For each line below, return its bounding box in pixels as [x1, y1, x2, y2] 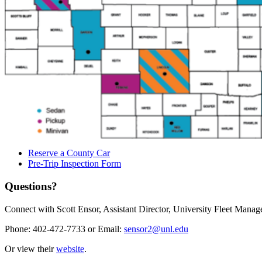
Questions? [5, 180, 57, 192]
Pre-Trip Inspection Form [28, 158, 121, 169]
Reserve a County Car [28, 148, 110, 158]
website [56, 243, 84, 254]
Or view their [5, 243, 56, 254]
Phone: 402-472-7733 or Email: [5, 223, 124, 234]
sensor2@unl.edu [124, 223, 188, 234]
